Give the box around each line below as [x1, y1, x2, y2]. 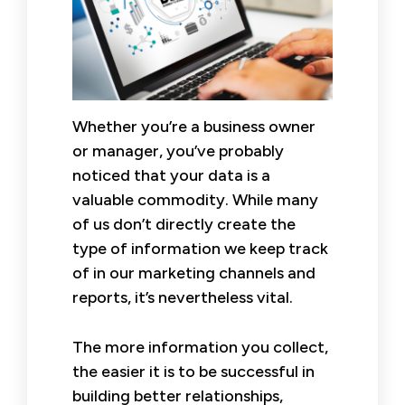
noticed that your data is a [72, 165, 270, 185]
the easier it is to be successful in [72, 361, 315, 381]
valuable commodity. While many [72, 189, 318, 210]
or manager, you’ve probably [72, 140, 284, 161]
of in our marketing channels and [72, 262, 316, 283]
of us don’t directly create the [72, 213, 296, 234]
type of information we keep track [72, 238, 328, 259]
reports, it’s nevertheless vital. [72, 287, 293, 307]
